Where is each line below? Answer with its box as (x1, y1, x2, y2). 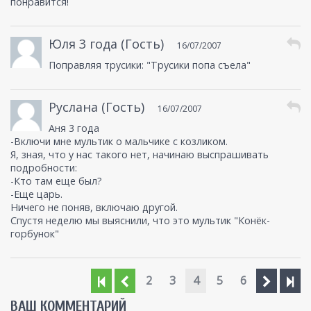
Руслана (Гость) (49, 99, 144, 116)
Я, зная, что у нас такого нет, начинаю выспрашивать (10, 148, 269, 162)
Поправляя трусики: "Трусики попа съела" (49, 58, 251, 72)
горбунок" (10, 227, 59, 241)
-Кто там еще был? (10, 174, 102, 188)
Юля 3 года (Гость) (49, 35, 164, 53)
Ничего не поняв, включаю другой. (10, 201, 178, 215)
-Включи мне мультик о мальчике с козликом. (10, 135, 228, 149)
